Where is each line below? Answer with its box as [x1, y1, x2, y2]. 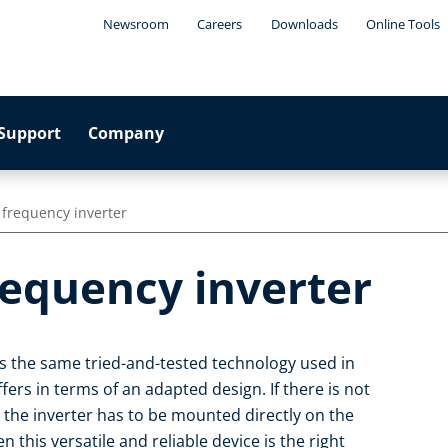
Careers [197, 15, 243, 33]
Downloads [270, 15, 338, 33]
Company [88, 122, 165, 144]
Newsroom [102, 15, 169, 33]
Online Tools [366, 15, 441, 33]
